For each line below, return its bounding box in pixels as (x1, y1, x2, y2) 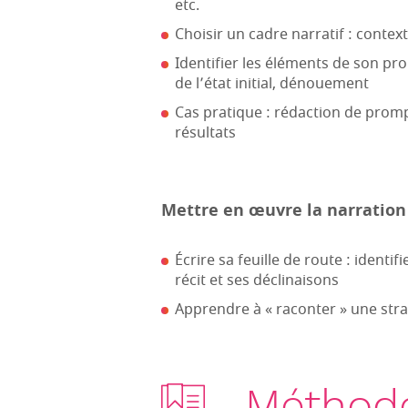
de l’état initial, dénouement (175, 73, 369, 95)
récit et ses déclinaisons (175, 270, 339, 291)
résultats (175, 122, 236, 144)
